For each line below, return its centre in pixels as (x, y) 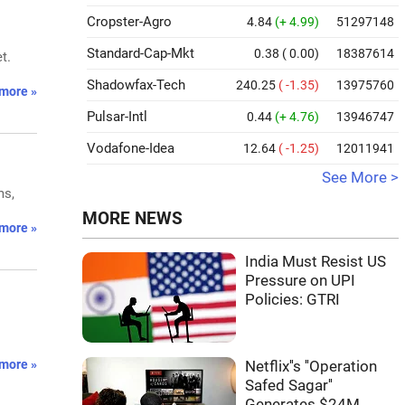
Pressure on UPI (300, 281)
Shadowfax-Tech (136, 85)
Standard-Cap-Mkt (141, 53)
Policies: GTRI (292, 300)
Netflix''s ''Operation (311, 367)
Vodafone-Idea (131, 148)
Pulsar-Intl (117, 117)
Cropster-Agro (129, 22)
